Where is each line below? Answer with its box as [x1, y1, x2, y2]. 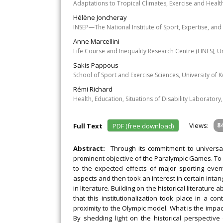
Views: [189, 121, 209, 130]
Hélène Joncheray [73, 13, 127, 22]
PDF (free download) [112, 121, 174, 130]
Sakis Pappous [73, 61, 118, 70]
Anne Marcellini [73, 37, 119, 46]
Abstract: [73, 144, 111, 153]
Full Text [73, 121, 106, 130]
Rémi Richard [73, 85, 112, 94]
